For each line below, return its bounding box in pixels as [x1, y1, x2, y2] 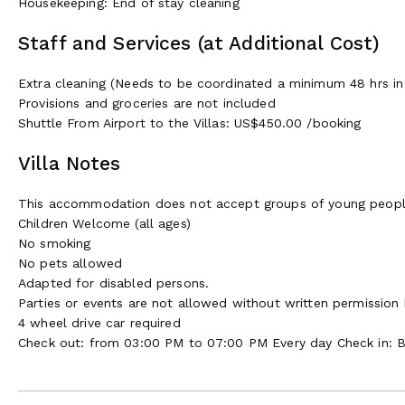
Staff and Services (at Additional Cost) [18, 31, 381, 54]
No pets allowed [18, 255, 123, 270]
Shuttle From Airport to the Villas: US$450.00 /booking [18, 115, 362, 130]
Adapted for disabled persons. [18, 275, 210, 290]
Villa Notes [18, 151, 121, 174]
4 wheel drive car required [18, 315, 181, 330]
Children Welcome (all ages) [18, 215, 191, 231]
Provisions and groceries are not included [18, 95, 276, 110]
